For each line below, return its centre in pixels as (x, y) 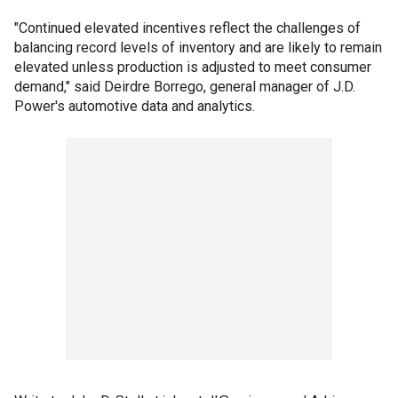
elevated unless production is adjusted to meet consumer (193, 67)
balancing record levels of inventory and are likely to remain (198, 48)
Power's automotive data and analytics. (135, 106)
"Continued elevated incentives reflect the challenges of (187, 28)
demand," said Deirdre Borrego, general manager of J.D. (185, 87)
